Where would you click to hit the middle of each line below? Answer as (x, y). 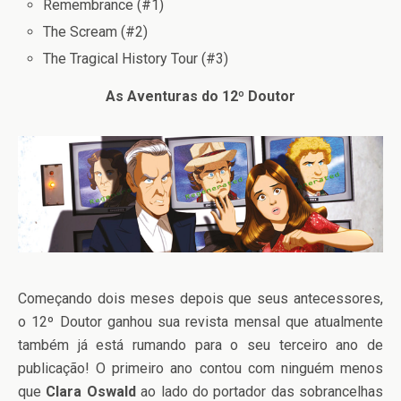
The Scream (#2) (96, 31)
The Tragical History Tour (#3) (136, 59)
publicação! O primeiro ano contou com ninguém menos (200, 368)
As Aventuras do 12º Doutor (200, 97)
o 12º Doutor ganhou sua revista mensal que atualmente (200, 321)
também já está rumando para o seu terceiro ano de (200, 345)
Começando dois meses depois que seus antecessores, (200, 298)
